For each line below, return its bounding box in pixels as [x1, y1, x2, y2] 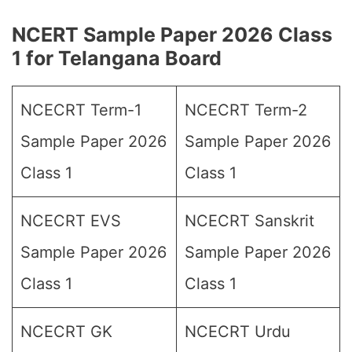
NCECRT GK [20, 322, 112, 341]
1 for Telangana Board [12, 46, 222, 70]
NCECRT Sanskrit [185, 211, 314, 230]
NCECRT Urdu [185, 322, 291, 341]
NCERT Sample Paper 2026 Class [12, 23, 332, 46]
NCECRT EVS [20, 211, 121, 230]
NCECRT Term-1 [20, 101, 141, 119]
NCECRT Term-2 [185, 101, 307, 119]
